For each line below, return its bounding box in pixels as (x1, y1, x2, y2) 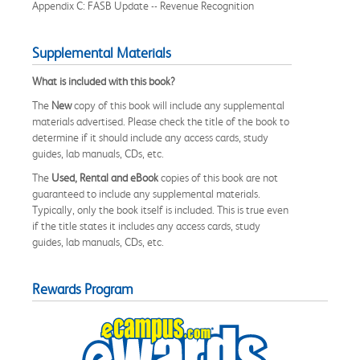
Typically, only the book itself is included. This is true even (32, 202, 288, 216)
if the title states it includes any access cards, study (32, 219, 260, 232)
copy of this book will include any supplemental (72, 98, 284, 112)
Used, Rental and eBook (51, 170, 158, 184)
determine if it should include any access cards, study (32, 130, 268, 144)
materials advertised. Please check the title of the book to (32, 114, 289, 128)
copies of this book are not (158, 170, 278, 184)
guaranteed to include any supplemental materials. (32, 186, 260, 200)
